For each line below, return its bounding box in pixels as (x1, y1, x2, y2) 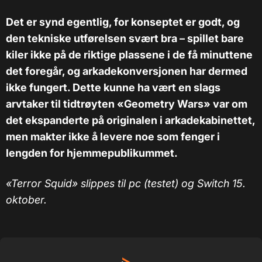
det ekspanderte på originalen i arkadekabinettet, (6, 113, 255, 126)
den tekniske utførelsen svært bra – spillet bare (6, 32, 244, 44)
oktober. (6, 193, 47, 206)
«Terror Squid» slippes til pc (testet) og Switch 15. (6, 177, 246, 189)
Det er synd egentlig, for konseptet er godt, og (6, 15, 240, 28)
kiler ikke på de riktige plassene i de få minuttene (6, 48, 253, 61)
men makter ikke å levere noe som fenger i (6, 130, 220, 143)
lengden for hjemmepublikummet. (6, 146, 178, 159)
